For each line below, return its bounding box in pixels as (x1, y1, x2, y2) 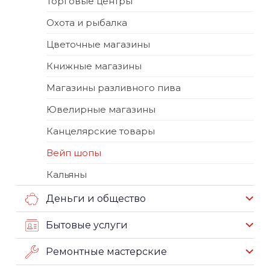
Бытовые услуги (46, 219, 128, 231)
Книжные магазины (46, 60, 142, 72)
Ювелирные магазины (46, 104, 155, 115)
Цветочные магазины (46, 39, 150, 50)
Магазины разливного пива (46, 82, 181, 93)
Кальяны (46, 169, 87, 180)
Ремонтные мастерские (46, 245, 167, 257)
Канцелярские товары (46, 125, 155, 137)
